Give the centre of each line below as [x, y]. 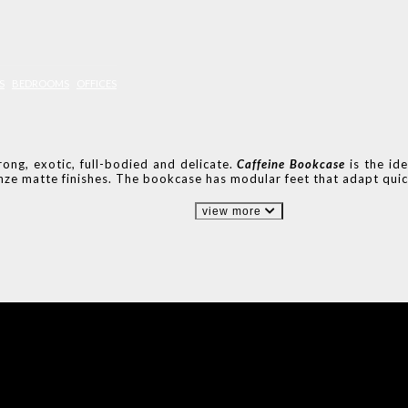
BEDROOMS [41, 83]
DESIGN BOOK [92, 362]
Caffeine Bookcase [289, 164]
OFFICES [97, 83]
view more [233, 211]
